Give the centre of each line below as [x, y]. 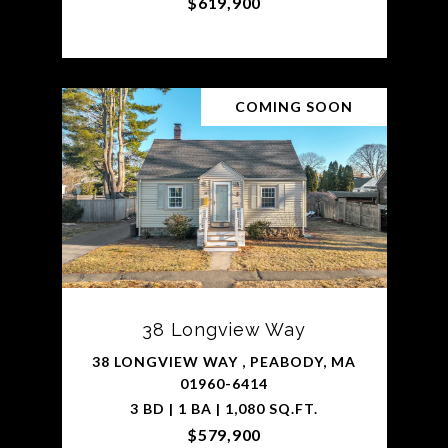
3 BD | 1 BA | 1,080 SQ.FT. [224, 408]
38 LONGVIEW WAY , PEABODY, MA [224, 361]
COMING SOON [293, 106]
